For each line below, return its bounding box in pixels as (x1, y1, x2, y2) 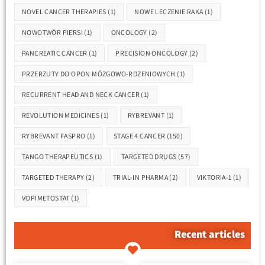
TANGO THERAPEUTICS (22, 152, 93, 161)
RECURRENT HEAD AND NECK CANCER (22, 90, 140, 99)
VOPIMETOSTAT (22, 193, 70, 203)
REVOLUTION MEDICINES (22, 111, 100, 120)
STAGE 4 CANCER (114, 131, 166, 141)
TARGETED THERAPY (22, 173, 85, 182)
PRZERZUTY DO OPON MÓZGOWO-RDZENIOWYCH (22, 69, 176, 79)
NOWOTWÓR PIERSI (22, 28, 83, 37)
